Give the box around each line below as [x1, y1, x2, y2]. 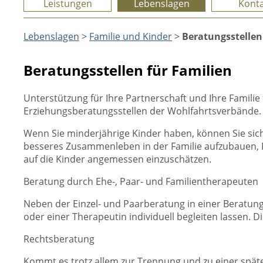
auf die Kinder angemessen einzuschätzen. [23, 153, 211, 166]
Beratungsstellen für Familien [23, 60, 232, 80]
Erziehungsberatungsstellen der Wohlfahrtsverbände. [23, 104, 261, 117]
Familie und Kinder [89, 30, 172, 43]
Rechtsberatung [23, 232, 95, 245]
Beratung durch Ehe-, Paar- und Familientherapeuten [23, 175, 258, 188]
